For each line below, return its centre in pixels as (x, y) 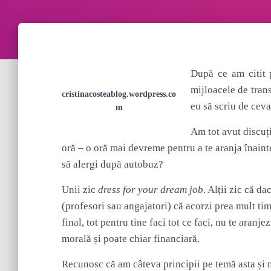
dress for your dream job (151, 190)
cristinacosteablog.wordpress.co (119, 94)
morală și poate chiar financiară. (131, 239)
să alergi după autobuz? (113, 164)
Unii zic (80, 190)
